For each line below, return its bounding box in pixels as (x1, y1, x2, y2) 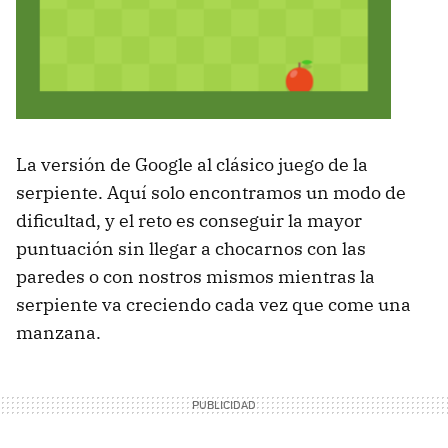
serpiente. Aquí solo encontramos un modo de (16, 180, 406, 204)
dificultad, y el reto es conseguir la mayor (16, 208, 362, 232)
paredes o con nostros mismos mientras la (16, 264, 375, 288)
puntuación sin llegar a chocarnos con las (16, 236, 366, 260)
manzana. (16, 320, 101, 344)
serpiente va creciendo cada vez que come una (16, 292, 411, 316)
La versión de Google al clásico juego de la (16, 152, 368, 176)
